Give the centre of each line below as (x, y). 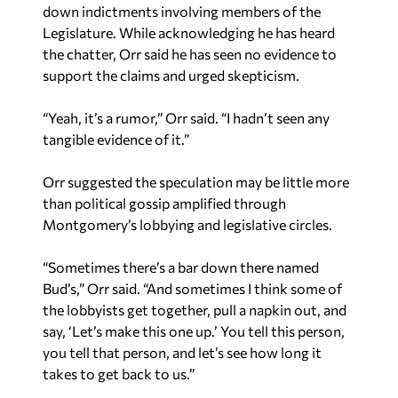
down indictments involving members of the (182, 11)
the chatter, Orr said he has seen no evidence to (190, 53)
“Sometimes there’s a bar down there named (181, 267)
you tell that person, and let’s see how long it (182, 352)
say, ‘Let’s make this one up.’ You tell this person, (194, 330)
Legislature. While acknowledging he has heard (189, 32)
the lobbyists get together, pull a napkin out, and (195, 309)
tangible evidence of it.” (116, 139)
